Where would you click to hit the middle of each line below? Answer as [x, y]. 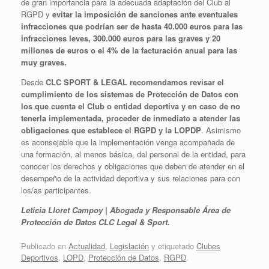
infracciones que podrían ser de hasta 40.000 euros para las [132, 26]
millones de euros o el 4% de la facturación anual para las [129, 50]
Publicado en [45, 246]
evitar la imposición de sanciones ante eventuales [145, 14]
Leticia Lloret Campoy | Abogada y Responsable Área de [126, 210]
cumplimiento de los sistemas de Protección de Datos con [130, 94]
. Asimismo [221, 130]
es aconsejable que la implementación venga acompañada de [128, 142]
